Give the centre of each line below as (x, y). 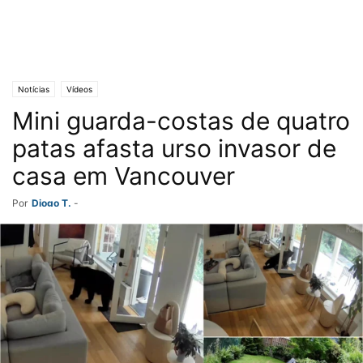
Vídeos (79, 89)
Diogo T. (51, 203)
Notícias (34, 89)
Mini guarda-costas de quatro (181, 121)
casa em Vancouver (124, 176)
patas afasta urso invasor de (174, 148)
